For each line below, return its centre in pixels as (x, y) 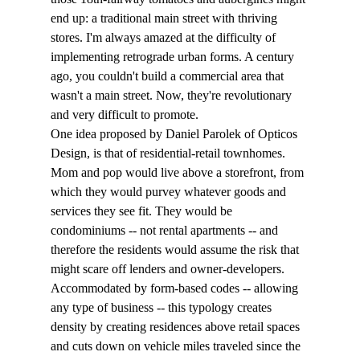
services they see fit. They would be (143, 211)
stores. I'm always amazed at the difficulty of (164, 38)
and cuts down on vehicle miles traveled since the (177, 346)
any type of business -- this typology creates (162, 308)
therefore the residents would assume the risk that (176, 250)
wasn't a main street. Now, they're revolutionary (172, 96)
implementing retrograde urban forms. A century (174, 57)
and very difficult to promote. (126, 115)
